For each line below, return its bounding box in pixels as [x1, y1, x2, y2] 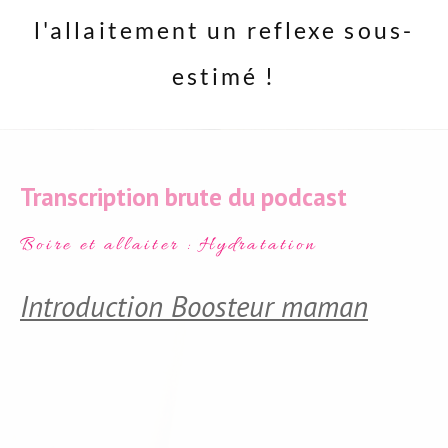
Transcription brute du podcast [20, 181, 347, 213]
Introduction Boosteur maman [20, 287, 368, 325]
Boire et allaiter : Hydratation [20, 233, 318, 258]
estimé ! [171, 62, 277, 90]
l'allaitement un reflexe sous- [33, 16, 414, 44]
